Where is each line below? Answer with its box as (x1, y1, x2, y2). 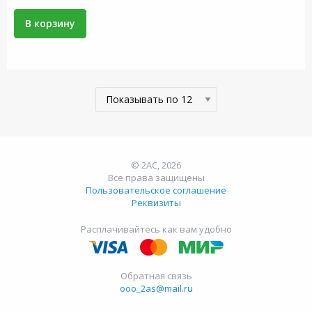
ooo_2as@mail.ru (119, 282, 193, 295)
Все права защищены (107, 171, 205, 184)
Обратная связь (120, 270, 192, 282)
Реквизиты (131, 196, 181, 209)
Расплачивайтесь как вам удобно (80, 223, 232, 235)
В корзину (25, 17, 75, 30)
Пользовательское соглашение (86, 184, 226, 196)
